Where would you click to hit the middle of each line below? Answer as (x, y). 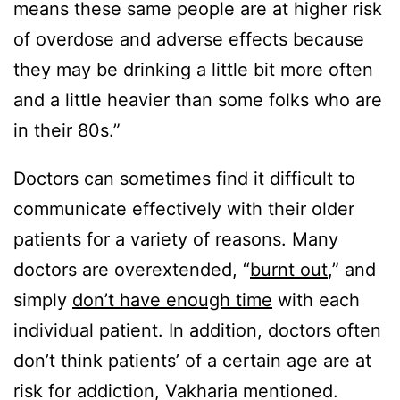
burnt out (289, 270)
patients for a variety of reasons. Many (176, 240)
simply (43, 300)
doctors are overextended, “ (132, 270)
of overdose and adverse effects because (189, 40)
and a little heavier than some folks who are (198, 100)
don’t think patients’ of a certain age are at (192, 361)
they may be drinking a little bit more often (193, 70)
